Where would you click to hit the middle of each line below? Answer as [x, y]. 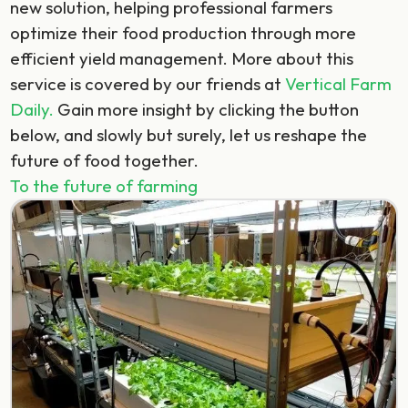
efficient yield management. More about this [182, 58]
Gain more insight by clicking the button [207, 109]
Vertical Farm [339, 84]
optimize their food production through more [184, 33]
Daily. [32, 109]
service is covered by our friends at [148, 84]
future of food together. [105, 160]
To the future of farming [104, 186]
